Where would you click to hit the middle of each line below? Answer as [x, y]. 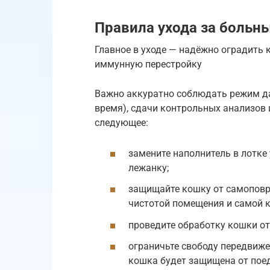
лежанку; [149, 168]
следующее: [121, 123]
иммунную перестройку [148, 64]
